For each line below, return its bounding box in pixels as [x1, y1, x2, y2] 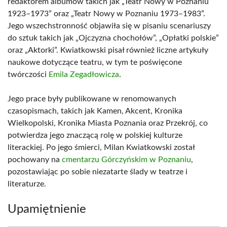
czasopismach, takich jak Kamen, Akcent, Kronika [8, 107, 182, 115]
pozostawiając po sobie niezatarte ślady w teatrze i [8, 168, 187, 176]
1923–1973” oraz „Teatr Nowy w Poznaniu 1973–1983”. [8, 10, 205, 18]
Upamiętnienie [8, 203, 86, 215]
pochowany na [8, 156, 62, 164]
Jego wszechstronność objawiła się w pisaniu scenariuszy [8, 22, 211, 30]
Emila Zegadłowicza [49, 70, 119, 79]
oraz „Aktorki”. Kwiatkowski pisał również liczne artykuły [8, 46, 208, 54]
